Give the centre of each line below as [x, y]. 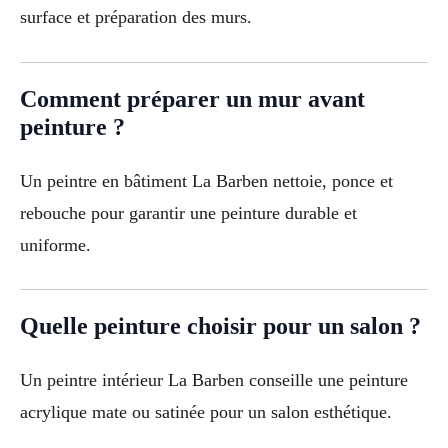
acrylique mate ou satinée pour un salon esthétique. [206, 412]
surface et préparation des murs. [136, 16]
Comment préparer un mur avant [192, 98]
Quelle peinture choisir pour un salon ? [220, 326]
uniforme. [55, 244]
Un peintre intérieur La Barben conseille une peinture [214, 380]
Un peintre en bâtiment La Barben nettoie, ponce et [206, 180]
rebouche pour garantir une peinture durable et [188, 212]
